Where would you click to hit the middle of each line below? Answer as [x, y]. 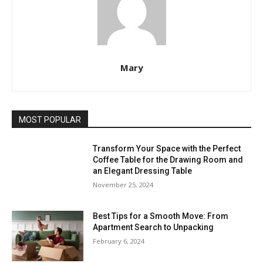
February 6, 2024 [119, 241]
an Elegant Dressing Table [143, 171]
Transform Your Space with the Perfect [167, 148]
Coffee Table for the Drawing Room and [168, 159]
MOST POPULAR [50, 119]
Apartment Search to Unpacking [154, 227]
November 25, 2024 [123, 184]
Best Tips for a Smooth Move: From [161, 216]
